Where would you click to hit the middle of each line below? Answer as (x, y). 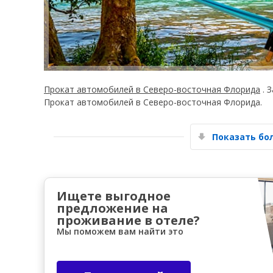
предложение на (112, 208)
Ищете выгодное (114, 196)
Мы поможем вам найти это (120, 231)
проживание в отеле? (128, 220)
